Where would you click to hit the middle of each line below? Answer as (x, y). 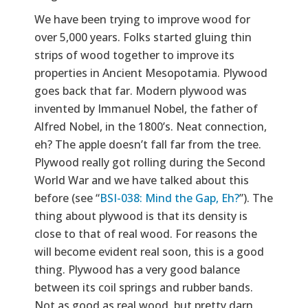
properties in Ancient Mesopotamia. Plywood (151, 73)
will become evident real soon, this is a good (149, 252)
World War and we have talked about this (142, 180)
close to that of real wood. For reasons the (146, 234)
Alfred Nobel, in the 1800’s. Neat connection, (151, 127)
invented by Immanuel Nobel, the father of (146, 109)
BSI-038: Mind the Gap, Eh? (169, 198)
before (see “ (67, 198)
